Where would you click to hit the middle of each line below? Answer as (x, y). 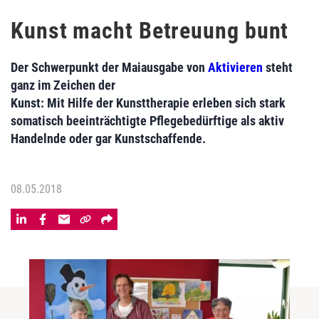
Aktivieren (235, 67)
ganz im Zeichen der (63, 85)
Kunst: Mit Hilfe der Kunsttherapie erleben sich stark (148, 103)
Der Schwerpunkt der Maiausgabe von (109, 67)
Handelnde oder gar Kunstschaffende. (108, 138)
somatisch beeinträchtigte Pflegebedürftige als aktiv (147, 121)
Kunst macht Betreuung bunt (150, 31)
